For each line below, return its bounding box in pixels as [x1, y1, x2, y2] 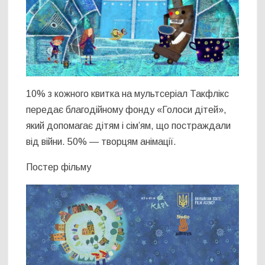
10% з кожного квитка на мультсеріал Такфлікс [26, 89, 230, 99]
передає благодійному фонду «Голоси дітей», [26, 105, 227, 115]
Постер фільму [26, 162, 92, 173]
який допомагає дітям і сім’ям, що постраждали [26, 121, 231, 131]
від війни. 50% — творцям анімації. [26, 137, 177, 147]
